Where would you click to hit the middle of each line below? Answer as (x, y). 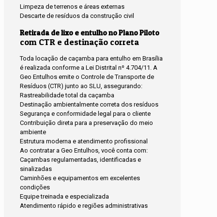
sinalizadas (36, 169)
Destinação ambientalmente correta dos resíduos (89, 104)
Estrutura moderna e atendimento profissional (84, 141)
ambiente (33, 132)
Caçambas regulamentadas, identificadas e (80, 159)
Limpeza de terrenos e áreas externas (72, 6)
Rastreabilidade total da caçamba (67, 95)
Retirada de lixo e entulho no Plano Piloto (90, 32)
